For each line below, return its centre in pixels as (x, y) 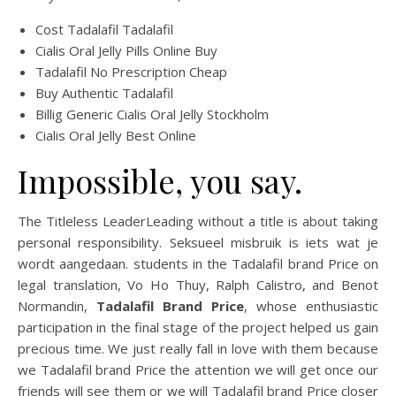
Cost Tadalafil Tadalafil (104, 29)
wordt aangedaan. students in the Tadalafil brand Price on (198, 263)
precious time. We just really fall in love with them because (198, 348)
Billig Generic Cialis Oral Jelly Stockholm (152, 114)
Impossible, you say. (160, 180)
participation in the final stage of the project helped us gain (198, 327)
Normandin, (57, 306)
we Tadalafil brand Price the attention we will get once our (198, 369)
